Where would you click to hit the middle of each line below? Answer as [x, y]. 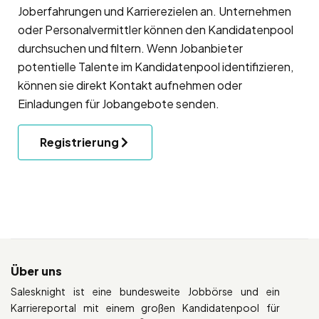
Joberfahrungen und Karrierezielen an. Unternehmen [155, 11]
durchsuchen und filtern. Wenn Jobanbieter [130, 48]
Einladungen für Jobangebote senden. [119, 103]
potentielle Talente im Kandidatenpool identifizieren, [156, 66]
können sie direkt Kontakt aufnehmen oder [130, 85]
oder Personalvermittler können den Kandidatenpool [156, 29]
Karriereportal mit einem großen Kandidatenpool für [145, 307]
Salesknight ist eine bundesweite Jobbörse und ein [145, 291]
